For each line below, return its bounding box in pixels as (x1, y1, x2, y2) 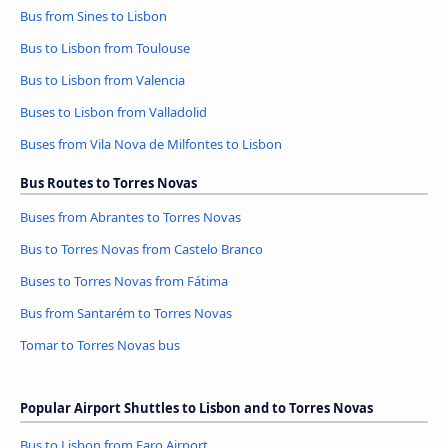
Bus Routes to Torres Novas (20, 174, 197, 193)
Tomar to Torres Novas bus (20, 336, 180, 355)
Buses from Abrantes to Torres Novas (20, 208, 241, 227)
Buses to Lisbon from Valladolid (20, 103, 207, 122)
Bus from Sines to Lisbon (20, 7, 167, 26)
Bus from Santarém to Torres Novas (20, 304, 232, 323)
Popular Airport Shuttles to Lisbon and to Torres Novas (20, 399, 373, 418)
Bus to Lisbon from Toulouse (20, 39, 190, 58)
